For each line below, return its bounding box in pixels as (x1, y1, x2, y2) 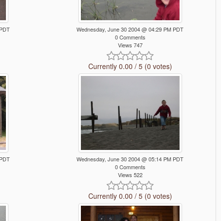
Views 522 (117, 171, 143, 179)
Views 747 (117, 41, 143, 49)
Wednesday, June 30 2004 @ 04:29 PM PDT (76, 25, 184, 33)
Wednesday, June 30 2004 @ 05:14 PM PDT (76, 155, 184, 163)
